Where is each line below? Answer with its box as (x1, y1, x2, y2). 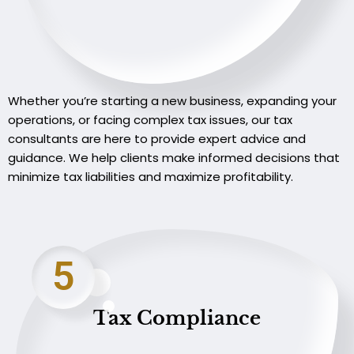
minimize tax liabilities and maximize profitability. (8, 168, 293, 186)
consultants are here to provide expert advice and (8, 130, 306, 148)
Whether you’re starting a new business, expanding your (8, 92, 337, 110)
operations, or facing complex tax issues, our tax (8, 111, 292, 129)
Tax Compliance (93, 306, 261, 330)
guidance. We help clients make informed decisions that (8, 149, 340, 167)
